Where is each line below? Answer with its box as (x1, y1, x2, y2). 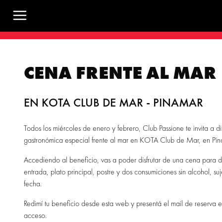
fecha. (24, 178, 42, 189)
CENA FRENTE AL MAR (24, 61, 217, 84)
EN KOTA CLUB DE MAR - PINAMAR (24, 95, 203, 110)
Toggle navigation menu (11, 25, 82, 36)
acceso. (24, 210, 47, 221)
